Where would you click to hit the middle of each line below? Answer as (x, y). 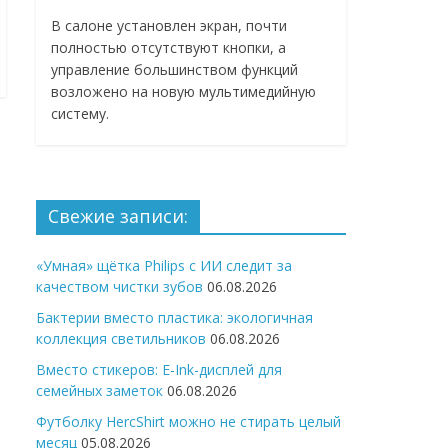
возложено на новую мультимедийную (183, 92)
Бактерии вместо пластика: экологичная (174, 318)
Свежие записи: (118, 216)
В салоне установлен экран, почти (169, 26)
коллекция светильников (121, 339)
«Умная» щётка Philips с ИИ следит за (164, 266)
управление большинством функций (174, 70)
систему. (80, 114)
